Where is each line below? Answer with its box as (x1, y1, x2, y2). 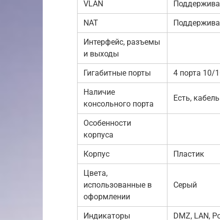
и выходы (83, 49, 119, 58)
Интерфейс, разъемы (83, 37, 160, 47)
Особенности (83, 118, 131, 128)
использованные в (83, 180, 152, 190)
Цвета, (83, 168, 108, 178)
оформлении (83, 192, 130, 201)
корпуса (83, 130, 113, 139)
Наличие (83, 87, 115, 97)
